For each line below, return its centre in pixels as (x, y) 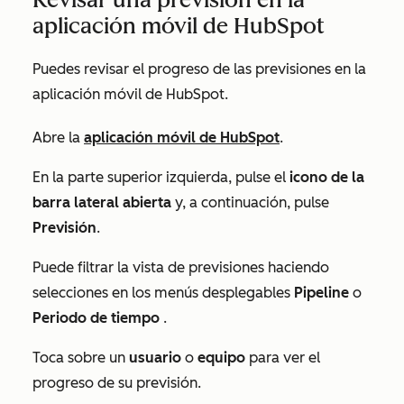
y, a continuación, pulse (250, 202)
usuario (155, 357)
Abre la (58, 137)
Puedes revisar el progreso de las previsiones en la (199, 69)
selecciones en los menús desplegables (163, 292)
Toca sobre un (81, 357)
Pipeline (321, 292)
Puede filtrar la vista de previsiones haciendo (181, 267)
